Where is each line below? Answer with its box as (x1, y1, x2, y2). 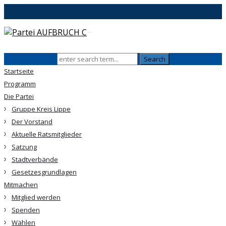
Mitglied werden (12, 193, 61, 202)
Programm (4, 79, 36, 88)
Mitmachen (4, 180, 38, 189)
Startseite (4, 67, 34, 76)
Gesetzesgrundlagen (12, 167, 77, 177)
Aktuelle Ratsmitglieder (12, 130, 82, 139)
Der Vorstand (12, 117, 52, 126)
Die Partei (4, 92, 34, 101)
